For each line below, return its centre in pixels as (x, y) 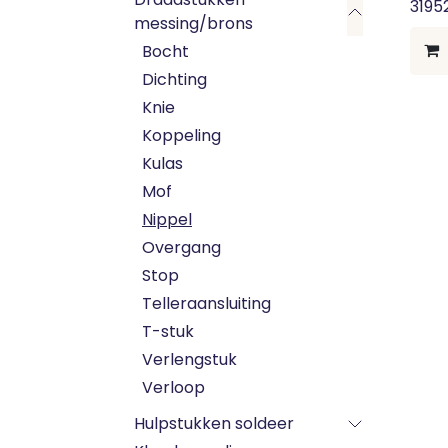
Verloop (173, 387)
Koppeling (181, 135)
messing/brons (193, 23)
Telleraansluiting (206, 303)
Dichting (174, 79)
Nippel (167, 219)
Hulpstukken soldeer (214, 423)
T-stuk (168, 331)
